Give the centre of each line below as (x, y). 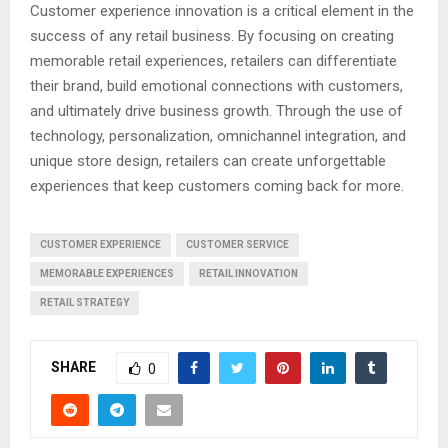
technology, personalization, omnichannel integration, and (218, 136)
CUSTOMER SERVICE (237, 245)
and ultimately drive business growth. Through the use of (216, 111)
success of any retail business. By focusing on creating (212, 36)
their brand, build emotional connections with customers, (216, 86)
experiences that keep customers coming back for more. (217, 186)
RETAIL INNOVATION (248, 274)
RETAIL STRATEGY (84, 303)
